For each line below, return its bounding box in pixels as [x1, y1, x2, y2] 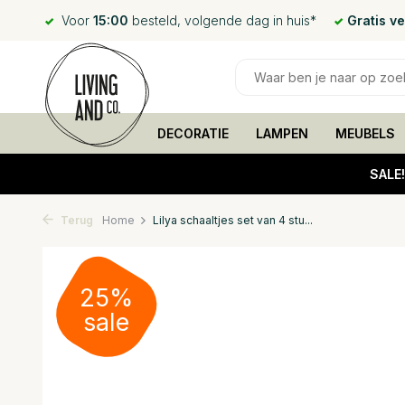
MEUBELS [334, 126, 395, 141]
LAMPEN [255, 126, 308, 141]
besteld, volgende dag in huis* [128, 13, 316, 28]
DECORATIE [156, 126, 229, 141]
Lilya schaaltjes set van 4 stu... [153, 213, 313, 227]
